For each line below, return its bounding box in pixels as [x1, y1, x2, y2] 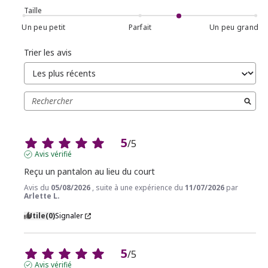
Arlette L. [24, 191, 60, 202]
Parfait [128, 22, 152, 32]
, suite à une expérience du [92, 182, 185, 193]
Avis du [24, 182, 51, 193]
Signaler [55, 211, 83, 221]
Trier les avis [24, 46, 72, 58]
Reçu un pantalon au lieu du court [24, 166, 155, 178]
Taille [24, 5, 42, 16]
